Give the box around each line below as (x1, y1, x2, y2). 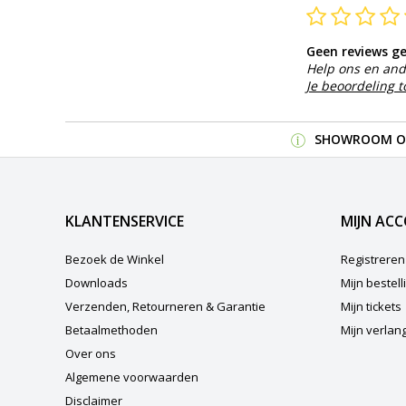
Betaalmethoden (65, 321, 158, 338)
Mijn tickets (340, 297, 401, 314)
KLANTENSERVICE (65, 210, 184, 231)
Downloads (65, 274, 128, 291)
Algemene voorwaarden (65, 368, 198, 385)
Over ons (65, 344, 116, 362)
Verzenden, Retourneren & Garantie (65, 297, 266, 314)
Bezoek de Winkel (65, 250, 164, 267)
